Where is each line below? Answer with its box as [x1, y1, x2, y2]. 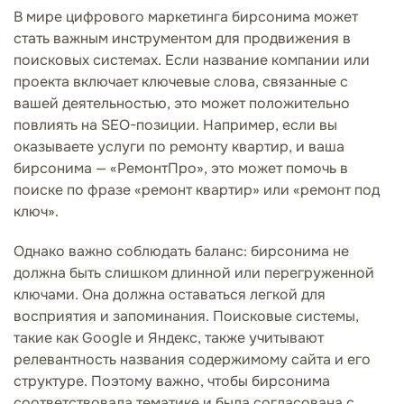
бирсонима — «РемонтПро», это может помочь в [14, 158, 348, 178]
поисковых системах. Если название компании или [14, 50, 370, 69]
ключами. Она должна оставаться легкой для [14, 284, 326, 304]
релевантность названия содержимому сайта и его [14, 349, 371, 369]
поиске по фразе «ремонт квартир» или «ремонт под [14, 179, 380, 199]
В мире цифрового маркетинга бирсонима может [14, 6, 358, 26]
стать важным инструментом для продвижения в [14, 28, 351, 48]
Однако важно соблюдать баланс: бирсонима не [14, 241, 349, 261]
